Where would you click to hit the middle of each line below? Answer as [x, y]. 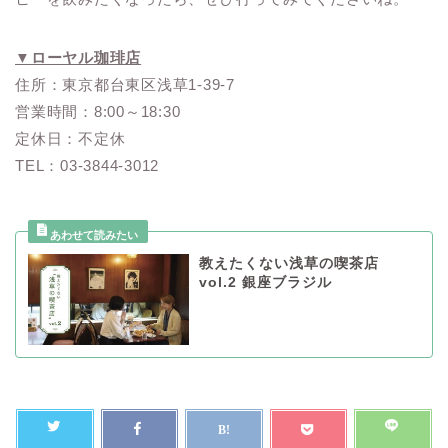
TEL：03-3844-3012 [87, 166]
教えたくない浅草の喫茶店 [288, 264]
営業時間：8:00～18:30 [98, 112]
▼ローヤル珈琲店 [78, 58]
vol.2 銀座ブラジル [265, 283]
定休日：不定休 [70, 139]
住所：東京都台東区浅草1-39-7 [125, 85]
